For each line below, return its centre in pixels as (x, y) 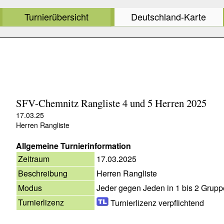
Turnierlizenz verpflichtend (156, 202)
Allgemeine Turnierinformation (73, 145)
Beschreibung (43, 173)
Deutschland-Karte (169, 17)
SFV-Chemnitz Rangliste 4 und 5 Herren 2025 (111, 103)
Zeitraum (34, 158)
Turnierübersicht (57, 17)
